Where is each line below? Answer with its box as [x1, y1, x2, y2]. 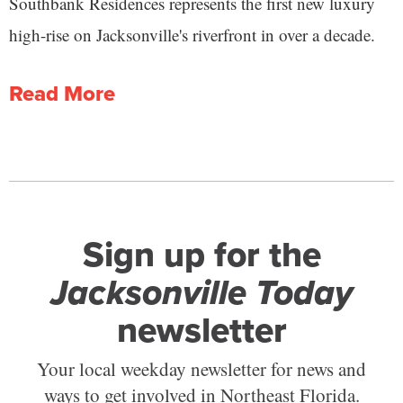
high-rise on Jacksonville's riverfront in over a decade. [9, 23, 375, 47]
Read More [9, 77, 115, 111]
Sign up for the [82, 228, 321, 282]
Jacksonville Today [50, 266, 353, 319]
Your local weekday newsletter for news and [37, 355, 366, 381]
